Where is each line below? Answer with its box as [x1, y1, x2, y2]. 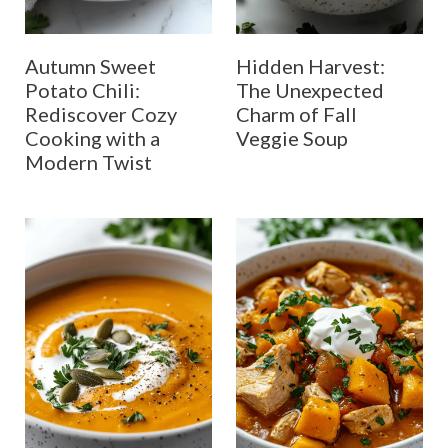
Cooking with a [24, 126, 160, 151]
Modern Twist [24, 150, 152, 175]
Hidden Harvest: [236, 54, 385, 79]
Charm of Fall [236, 102, 357, 127]
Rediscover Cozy [24, 102, 177, 127]
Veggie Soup [236, 126, 348, 151]
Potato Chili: [24, 78, 140, 103]
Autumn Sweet [24, 54, 156, 79]
